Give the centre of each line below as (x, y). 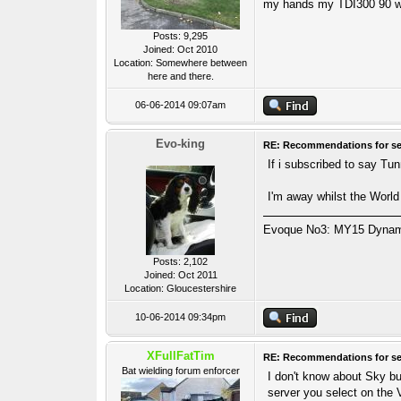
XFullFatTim (180, 356)
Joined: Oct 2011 (180, 275)
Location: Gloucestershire (181, 288)
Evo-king (181, 144)
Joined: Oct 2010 (181, 49)
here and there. (180, 76)
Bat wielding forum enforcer (180, 371)
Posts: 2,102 (181, 261)
